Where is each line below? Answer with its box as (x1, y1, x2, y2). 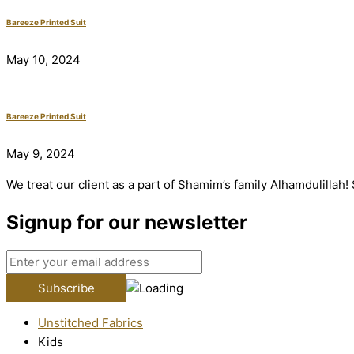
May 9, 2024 (6, 145, 75, 161)
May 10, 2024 (6, 51, 81, 67)
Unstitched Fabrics (38, 315, 143, 331)
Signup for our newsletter (6, 209, 247, 234)
